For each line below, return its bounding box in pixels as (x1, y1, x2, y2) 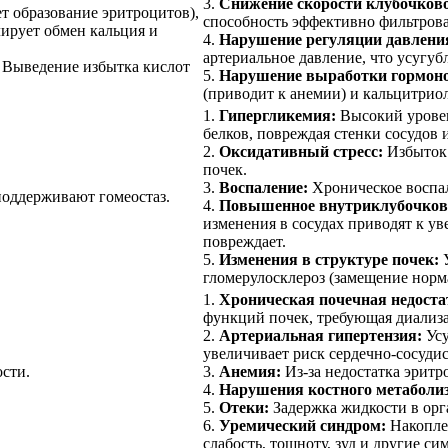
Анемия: (219, 362, 281, 380)
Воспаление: (219, 178, 308, 196)
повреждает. (203, 232, 286, 250)
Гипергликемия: (219, 106, 336, 124)
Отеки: (219, 398, 269, 416)
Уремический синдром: (219, 416, 386, 434)
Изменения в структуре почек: (219, 250, 439, 268)
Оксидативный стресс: (219, 142, 383, 160)
